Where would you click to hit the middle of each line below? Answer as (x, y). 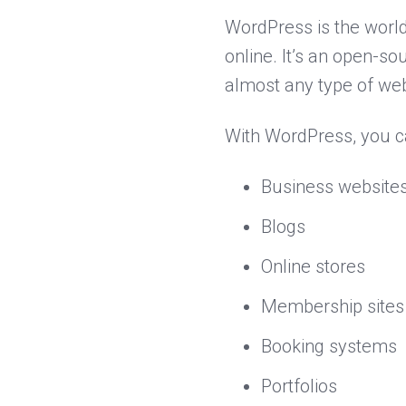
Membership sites (333, 307)
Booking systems (329, 347)
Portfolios (299, 387)
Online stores (313, 267)
